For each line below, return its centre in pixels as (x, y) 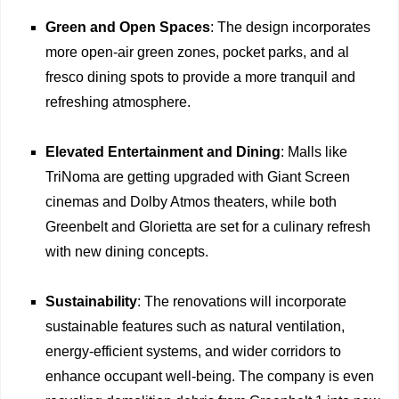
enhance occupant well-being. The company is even (210, 377)
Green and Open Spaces (128, 28)
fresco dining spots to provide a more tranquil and (200, 77)
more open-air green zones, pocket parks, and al (197, 53)
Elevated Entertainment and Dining (163, 152)
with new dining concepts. (127, 252)
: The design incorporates (290, 28)
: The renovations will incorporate (242, 302)
